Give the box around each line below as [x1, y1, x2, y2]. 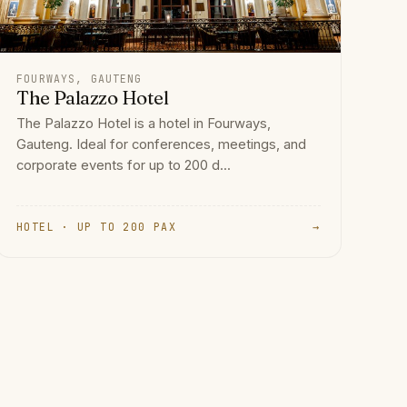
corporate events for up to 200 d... [16, 157, 232, 174]
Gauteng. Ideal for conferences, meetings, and [16, 136, 307, 154]
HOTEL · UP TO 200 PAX [16, 219, 177, 233]
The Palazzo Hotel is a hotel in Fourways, [16, 115, 272, 133]
